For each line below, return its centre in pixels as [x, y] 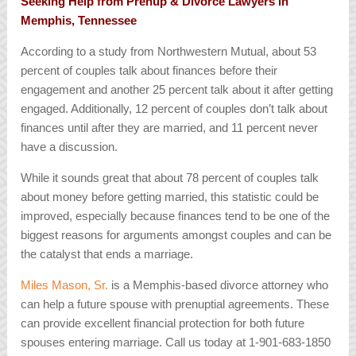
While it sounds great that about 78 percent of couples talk [170, 178]
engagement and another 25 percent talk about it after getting [177, 90]
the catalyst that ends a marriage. [107, 254]
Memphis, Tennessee [79, 21]
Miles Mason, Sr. [65, 285]
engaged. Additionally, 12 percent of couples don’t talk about [174, 109]
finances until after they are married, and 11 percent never [170, 128]
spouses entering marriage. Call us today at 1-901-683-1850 [176, 342]
